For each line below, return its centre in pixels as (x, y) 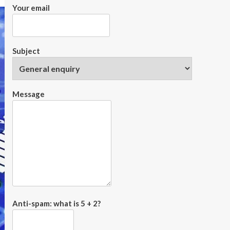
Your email (31, 8)
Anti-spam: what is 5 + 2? (56, 203)
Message (28, 94)
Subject (26, 51)
